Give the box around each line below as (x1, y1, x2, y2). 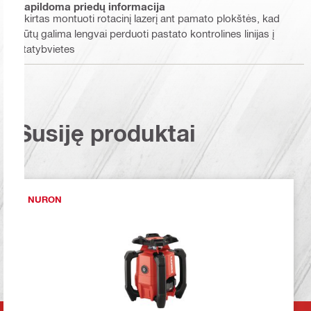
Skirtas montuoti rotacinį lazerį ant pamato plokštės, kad (17, 11, 280, 24)
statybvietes (17, 42, 75, 55)
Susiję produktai (17, 119, 196, 147)
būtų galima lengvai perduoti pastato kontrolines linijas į (17, 26, 274, 40)
